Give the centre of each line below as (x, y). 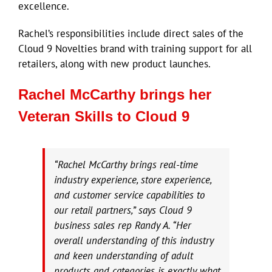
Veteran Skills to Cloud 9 (104, 116)
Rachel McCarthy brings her (115, 94)
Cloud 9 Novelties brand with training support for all (135, 48)
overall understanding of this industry (134, 240)
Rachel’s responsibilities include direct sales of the (131, 33)
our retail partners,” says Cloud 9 (123, 210)
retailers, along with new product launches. (114, 63)
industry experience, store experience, (133, 179)
